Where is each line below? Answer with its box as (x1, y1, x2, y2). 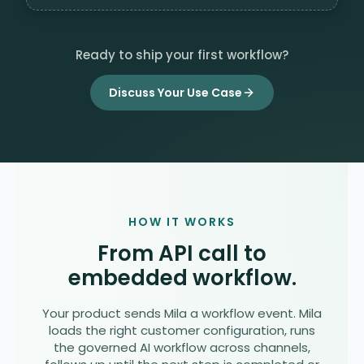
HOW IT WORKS (128, 214, 236, 231)
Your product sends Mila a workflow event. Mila (42, 305, 322, 323)
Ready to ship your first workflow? (76, 46, 288, 64)
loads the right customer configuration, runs (49, 322, 315, 340)
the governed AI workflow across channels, (54, 339, 310, 357)
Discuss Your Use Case (109, 84, 242, 101)
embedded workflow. (67, 263, 297, 293)
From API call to (97, 239, 266, 269)
